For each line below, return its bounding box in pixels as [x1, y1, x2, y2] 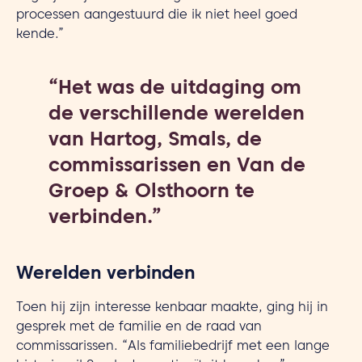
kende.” [16, 32, 64, 40]
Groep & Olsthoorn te [48, 187, 255, 200]
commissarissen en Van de [48, 162, 305, 174]
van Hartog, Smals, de [48, 136, 262, 148]
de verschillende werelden [48, 110, 305, 122]
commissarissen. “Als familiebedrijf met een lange [16, 343, 330, 351]
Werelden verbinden [16, 270, 195, 281]
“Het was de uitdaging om [48, 84, 301, 96]
